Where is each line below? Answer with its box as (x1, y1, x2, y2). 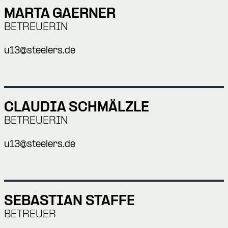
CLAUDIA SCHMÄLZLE (4, 100, 149, 115)
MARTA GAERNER (4, 6, 116, 21)
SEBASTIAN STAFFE (4, 193, 135, 209)
